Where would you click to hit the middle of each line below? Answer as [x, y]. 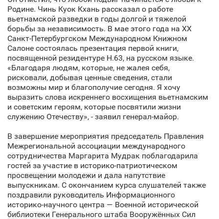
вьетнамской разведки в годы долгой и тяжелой [97, 19]
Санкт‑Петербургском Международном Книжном [97, 38]
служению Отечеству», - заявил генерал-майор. [93, 117]
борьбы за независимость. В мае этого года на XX [99, 29]
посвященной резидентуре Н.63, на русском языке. [101, 58]
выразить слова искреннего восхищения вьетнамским [108, 97]
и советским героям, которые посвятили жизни [94, 107]
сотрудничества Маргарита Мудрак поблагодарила [103, 156]
